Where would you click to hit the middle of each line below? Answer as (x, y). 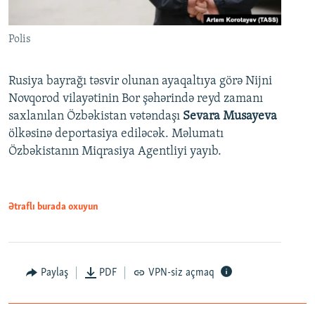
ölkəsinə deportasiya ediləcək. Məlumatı (116, 134)
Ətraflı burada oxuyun (53, 207)
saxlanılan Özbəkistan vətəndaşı (96, 116)
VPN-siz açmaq (181, 272)
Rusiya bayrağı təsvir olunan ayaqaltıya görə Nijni (140, 81)
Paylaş (54, 272)
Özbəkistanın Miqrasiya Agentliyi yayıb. (115, 151)
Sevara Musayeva (230, 116)
